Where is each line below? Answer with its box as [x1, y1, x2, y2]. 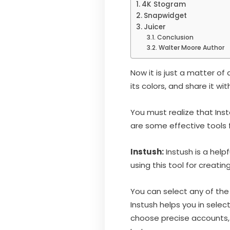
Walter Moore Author [158, 43, 224, 52]
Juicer [143, 22, 166, 32]
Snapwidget [143, 10, 187, 21]
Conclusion [157, 32, 194, 42]
